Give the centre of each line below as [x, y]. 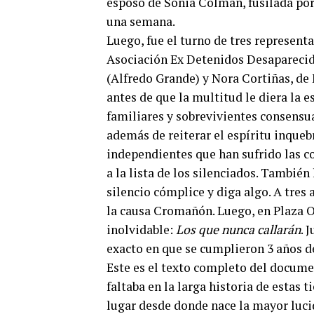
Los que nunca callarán [238, 230]
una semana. [141, 21]
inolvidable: [141, 230]
